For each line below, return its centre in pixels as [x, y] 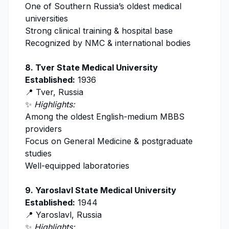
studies [38, 154]
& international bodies [149, 43]
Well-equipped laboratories [77, 166]
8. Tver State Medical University [91, 68]
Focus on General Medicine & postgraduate [109, 141]
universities [47, 19]
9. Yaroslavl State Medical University [101, 190]
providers [43, 129]
